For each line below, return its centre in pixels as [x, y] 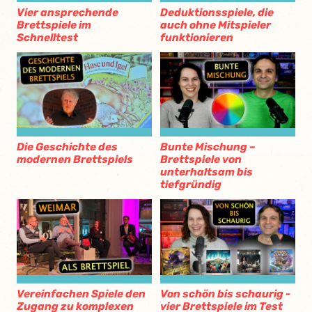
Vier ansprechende [68, 12]
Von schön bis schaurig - [225, 294]
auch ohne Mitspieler [216, 25]
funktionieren [197, 37]
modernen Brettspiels [75, 159]
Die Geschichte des [67, 147]
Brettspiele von [201, 159]
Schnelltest [47, 37]
